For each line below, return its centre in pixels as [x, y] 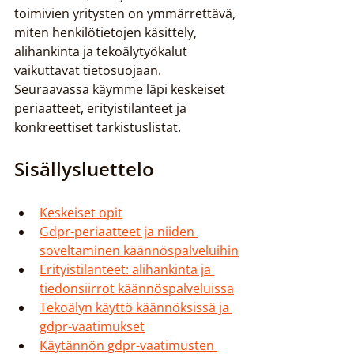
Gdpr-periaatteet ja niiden [119, 232]
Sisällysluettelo [84, 169]
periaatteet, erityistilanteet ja [102, 108]
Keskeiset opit [81, 213]
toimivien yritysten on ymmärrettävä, [126, 13]
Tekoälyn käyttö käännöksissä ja [136, 307]
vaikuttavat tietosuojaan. [89, 70]
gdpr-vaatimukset [92, 326]
